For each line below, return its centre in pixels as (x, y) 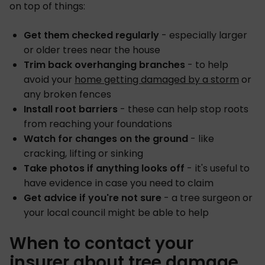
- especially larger (203, 35)
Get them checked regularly (91, 35)
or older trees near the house (92, 50)
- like (201, 138)
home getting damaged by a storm (157, 79)
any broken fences (67, 94)
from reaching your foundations (98, 124)
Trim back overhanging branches (104, 64)
